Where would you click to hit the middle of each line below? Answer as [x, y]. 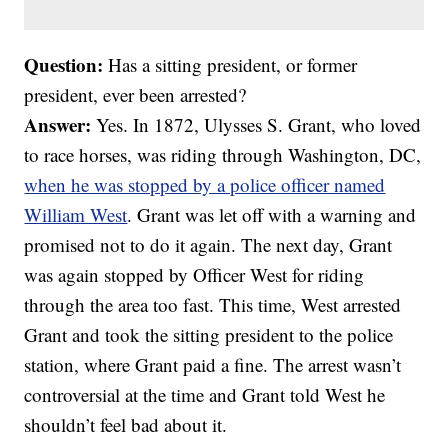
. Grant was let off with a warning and [272, 215]
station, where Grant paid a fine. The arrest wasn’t [213, 365]
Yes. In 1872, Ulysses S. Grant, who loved [256, 125]
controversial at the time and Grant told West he [205, 395]
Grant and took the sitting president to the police [209, 335]
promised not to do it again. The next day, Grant [208, 245]
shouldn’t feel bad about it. [126, 425]
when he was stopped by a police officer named [205, 185]
